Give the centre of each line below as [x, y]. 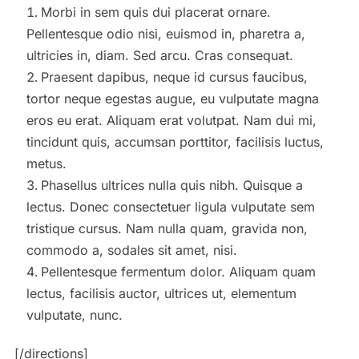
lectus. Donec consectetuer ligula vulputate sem [170, 206]
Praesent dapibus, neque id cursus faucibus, [174, 77]
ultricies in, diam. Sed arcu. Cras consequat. [159, 55]
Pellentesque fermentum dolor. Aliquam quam [178, 271]
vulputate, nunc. [74, 315]
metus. [46, 163]
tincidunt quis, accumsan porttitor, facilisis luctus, [175, 141]
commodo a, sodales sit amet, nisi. [131, 250]
